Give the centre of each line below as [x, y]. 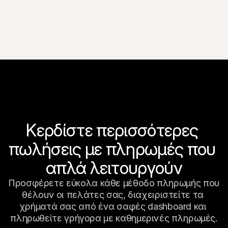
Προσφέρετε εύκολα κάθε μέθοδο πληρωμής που [114, 183]
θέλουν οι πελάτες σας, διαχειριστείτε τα [113, 195]
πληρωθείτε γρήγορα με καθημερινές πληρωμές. [114, 218]
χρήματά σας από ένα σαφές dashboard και [113, 206]
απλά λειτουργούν [114, 168]
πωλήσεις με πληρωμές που [112, 149]
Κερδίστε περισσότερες [112, 130]
